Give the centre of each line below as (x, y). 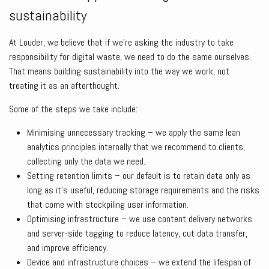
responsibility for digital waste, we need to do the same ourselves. (130, 57)
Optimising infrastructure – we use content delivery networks (140, 219)
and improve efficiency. (68, 248)
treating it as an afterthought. (64, 86)
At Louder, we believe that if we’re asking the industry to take (121, 43)
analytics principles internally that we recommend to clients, (136, 147)
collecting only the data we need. (86, 162)
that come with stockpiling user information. (108, 205)
